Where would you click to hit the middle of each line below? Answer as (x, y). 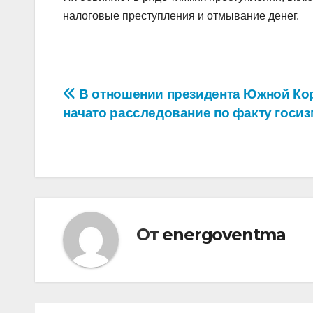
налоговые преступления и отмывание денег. (181, 16)
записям (109, 156)
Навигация (123, 99)
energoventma (224, 234)
